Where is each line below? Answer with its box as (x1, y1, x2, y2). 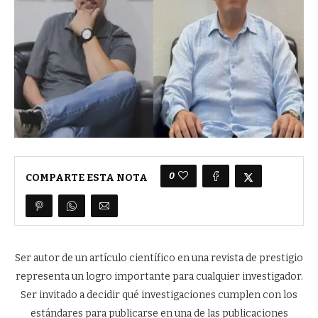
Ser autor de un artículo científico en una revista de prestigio (15, 252, 303, 264)
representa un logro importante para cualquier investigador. (15, 270, 303, 283)
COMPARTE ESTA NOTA (26, 171, 148, 184)
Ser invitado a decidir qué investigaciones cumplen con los (21, 289, 297, 301)
